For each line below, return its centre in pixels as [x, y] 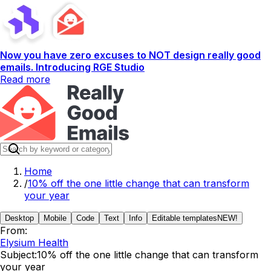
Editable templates [184, 218]
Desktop [19, 218]
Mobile [55, 218]
